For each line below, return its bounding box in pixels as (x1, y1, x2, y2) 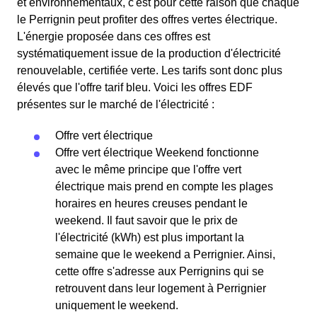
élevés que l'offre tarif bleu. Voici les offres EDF (17, 81, 253, 93)
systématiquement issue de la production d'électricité (17, 47, 281, 59)
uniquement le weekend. (55, 299, 178, 311)
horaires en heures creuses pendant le (55, 197, 248, 209)
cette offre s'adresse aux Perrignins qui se (55, 265, 264, 277)
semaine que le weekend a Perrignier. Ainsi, (55, 248, 275, 260)
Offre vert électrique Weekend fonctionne (55, 146, 259, 158)
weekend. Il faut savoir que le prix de (55, 214, 238, 226)
